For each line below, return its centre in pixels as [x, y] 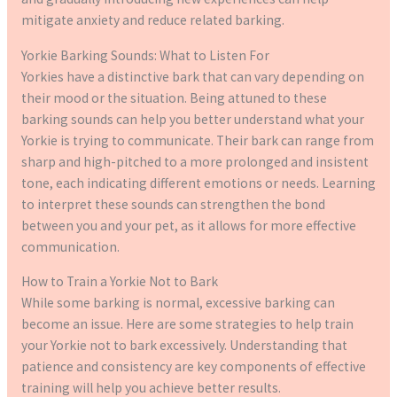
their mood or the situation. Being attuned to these [174, 97]
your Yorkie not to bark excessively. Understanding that [184, 346]
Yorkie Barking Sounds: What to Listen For [145, 55]
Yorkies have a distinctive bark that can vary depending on [192, 76]
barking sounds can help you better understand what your [192, 119]
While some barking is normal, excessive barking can [178, 303]
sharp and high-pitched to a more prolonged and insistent [195, 161]
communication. [70, 246]
